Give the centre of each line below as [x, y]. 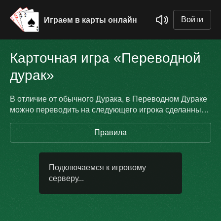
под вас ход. [32, 121]
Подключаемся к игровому [97, 167]
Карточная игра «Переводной [105, 58]
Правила [110, 132]
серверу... [66, 178]
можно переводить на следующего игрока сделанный [108, 110]
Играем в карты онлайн [90, 20]
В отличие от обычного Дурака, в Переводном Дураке [109, 99]
